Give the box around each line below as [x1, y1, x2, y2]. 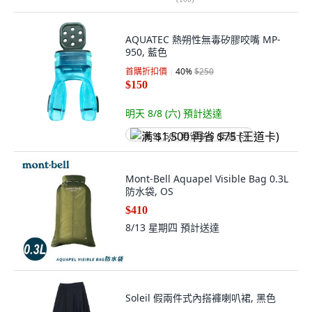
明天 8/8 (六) [125, 107, 183, 120]
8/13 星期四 [125, 221, 180, 234]
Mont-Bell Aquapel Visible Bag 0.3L [125, 172, 288, 185]
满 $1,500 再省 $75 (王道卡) [142, 132, 247, 141]
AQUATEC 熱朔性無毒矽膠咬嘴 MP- [125, 33, 281, 46]
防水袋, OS [125, 185, 173, 198]
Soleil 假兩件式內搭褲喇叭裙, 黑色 [125, 291, 276, 304]
